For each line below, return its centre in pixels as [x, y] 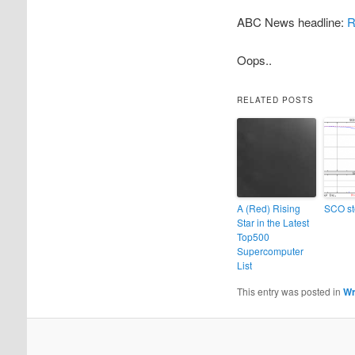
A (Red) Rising [268, 208]
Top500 [253, 236]
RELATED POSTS [275, 99]
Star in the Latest [273, 222]
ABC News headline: [292, 22]
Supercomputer [270, 250]
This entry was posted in [290, 291]
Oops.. [254, 60]
